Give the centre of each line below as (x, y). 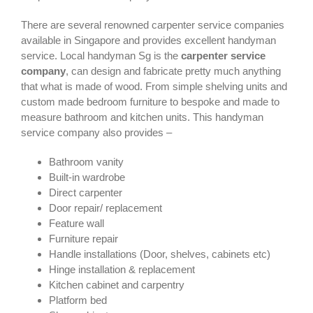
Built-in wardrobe (87, 177)
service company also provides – (96, 133)
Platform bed (78, 300)
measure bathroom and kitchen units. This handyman (142, 117)
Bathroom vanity (86, 162)
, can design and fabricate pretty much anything (173, 71)
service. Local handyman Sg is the (101, 56)
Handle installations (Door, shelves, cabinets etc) (160, 254)
